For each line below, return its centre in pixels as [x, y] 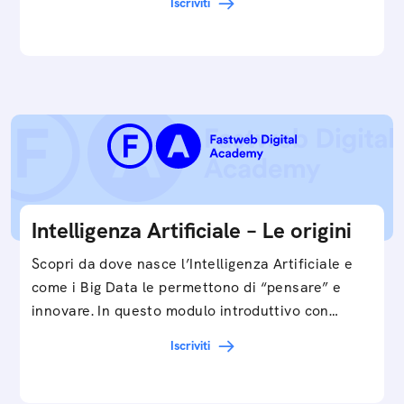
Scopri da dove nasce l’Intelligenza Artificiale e [193, 264]
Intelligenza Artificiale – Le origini [192, 230]
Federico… [66, 334]
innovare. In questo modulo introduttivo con [180, 311]
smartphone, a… [86, 15]
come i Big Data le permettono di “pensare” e [187, 287]
